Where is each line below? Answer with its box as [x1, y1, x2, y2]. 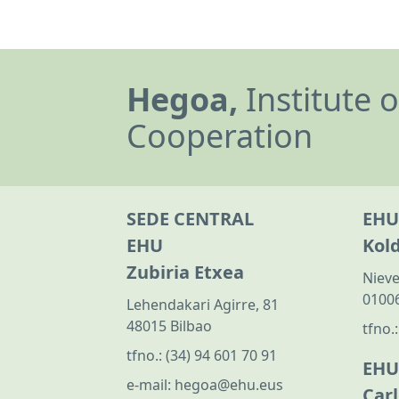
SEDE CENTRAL [126, 207, 254, 232]
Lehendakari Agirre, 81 [126, 295, 279, 315]
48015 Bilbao [126, 316, 212, 337]
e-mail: [126, 375, 175, 395]
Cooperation [126, 113, 313, 158]
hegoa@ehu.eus [175, 375, 283, 395]
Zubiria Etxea [126, 260, 244, 285]
